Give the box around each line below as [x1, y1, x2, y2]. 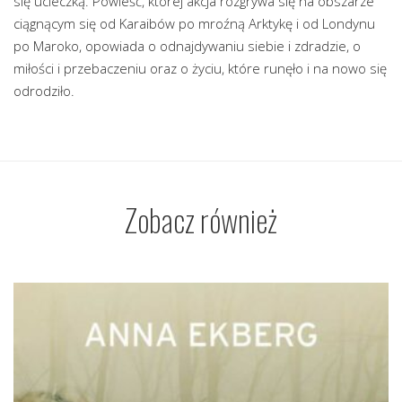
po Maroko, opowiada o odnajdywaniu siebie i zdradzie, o [13, 37, 361, 56]
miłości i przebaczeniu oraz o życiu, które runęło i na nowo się [13, 59, 387, 78]
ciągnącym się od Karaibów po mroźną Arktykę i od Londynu [13, 14, 375, 33]
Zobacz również [125, 197, 277, 243]
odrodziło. [13, 82, 74, 100]
